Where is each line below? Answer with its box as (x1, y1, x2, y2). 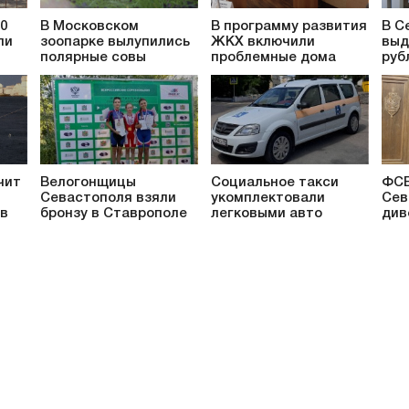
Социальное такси (211, 176, 339, 190)
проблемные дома (211, 50, 336, 64)
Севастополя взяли (40, 192, 176, 205)
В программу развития (211, 19, 367, 33)
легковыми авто (211, 207, 322, 221)
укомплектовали (211, 192, 325, 205)
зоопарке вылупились (40, 35, 190, 48)
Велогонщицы (40, 176, 136, 190)
